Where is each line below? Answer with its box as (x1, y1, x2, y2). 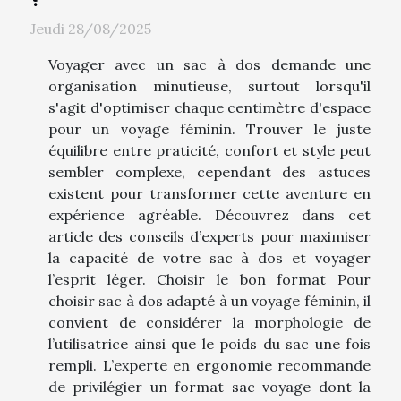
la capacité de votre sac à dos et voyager (48, 249, 371, 268)
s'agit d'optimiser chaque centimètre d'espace (48, 98, 371, 117)
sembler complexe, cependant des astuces (48, 163, 371, 182)
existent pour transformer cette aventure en (48, 184, 371, 203)
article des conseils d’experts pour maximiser (48, 227, 371, 246)
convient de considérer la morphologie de (48, 313, 371, 332)
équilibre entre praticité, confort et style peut (48, 141, 371, 160)
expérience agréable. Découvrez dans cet (48, 206, 371, 225)
